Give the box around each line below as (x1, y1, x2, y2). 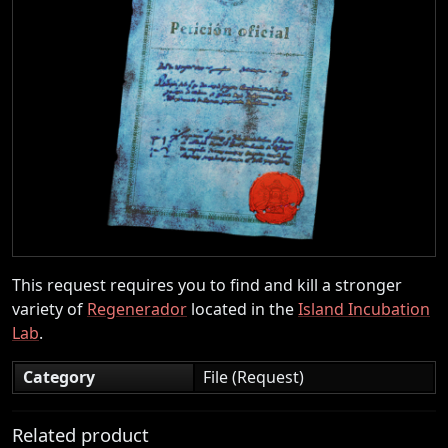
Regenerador (87, 297, 187, 320)
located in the (187, 297, 298, 320)
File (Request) (203, 365, 304, 388)
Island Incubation (298, 297, 430, 320)
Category (23, 365, 95, 388)
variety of (12, 297, 87, 320)
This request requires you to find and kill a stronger (12, 273, 402, 296)
